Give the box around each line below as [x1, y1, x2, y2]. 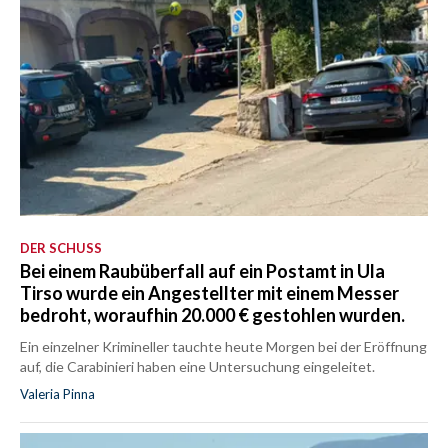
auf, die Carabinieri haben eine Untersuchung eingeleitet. [20, 358, 375, 376]
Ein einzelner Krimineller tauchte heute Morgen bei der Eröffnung [20, 338, 427, 356]
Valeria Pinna [20, 386, 95, 403]
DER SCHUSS [20, 240, 102, 257]
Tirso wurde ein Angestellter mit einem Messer [20, 282, 399, 305]
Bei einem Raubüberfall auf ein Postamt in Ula [20, 260, 385, 283]
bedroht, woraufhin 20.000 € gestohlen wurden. [20, 304, 405, 327]
